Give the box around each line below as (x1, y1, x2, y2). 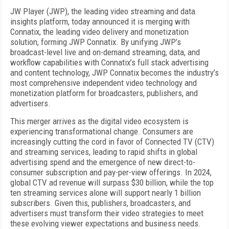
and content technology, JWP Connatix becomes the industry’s (10, 67, 219, 78)
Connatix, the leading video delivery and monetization (10, 27, 189, 37)
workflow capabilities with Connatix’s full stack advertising (10, 57, 209, 67)
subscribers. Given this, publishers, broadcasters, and (10, 198, 191, 208)
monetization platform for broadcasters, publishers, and (10, 88, 198, 98)
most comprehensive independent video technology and (10, 78, 197, 88)
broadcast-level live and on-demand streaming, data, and (10, 47, 200, 57)
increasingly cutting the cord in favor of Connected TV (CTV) (10, 136, 214, 147)
